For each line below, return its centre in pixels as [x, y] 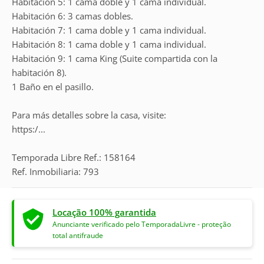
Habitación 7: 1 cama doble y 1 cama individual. [109, 30]
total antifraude [78, 235]
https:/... [29, 129]
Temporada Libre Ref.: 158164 [74, 157]
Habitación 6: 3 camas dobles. [72, 16]
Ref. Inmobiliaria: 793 [55, 171]
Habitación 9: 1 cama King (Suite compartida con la [115, 58]
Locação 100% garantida [104, 212]
